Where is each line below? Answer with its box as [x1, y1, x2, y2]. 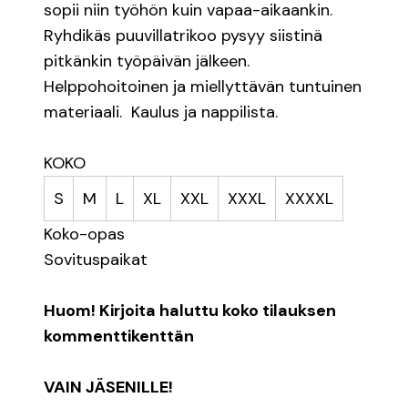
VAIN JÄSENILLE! [44, 375, 173, 398]
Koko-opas [44, 222, 125, 245]
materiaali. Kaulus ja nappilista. [44, 100, 278, 123]
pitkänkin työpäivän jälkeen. [44, 49, 250, 72]
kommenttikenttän [44, 324, 194, 347]
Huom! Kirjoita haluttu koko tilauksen [44, 299, 336, 321]
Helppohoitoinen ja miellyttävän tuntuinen [44, 75, 362, 97]
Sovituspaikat [44, 248, 148, 270]
